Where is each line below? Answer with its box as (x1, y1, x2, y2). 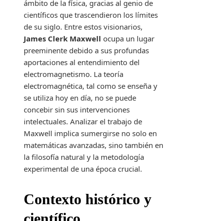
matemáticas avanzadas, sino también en (24, 140, 163, 150)
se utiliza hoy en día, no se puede (24, 93, 136, 103)
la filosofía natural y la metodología (24, 152, 144, 162)
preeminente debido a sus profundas (24, 45, 149, 56)
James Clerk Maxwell (24, 34, 101, 44)
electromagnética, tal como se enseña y (24, 81, 157, 91)
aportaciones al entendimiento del (24, 57, 140, 68)
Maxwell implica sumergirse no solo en (24, 128, 157, 139)
